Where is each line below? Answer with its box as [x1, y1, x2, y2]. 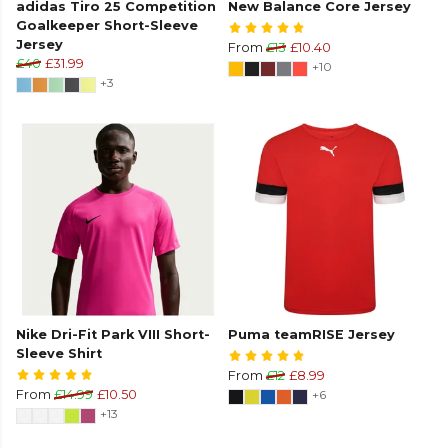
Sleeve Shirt [16, 346, 102, 362]
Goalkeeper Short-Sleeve [16, 18, 198, 34]
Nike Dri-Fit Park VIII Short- [16, 327, 210, 343]
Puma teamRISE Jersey [228, 327, 395, 343]
